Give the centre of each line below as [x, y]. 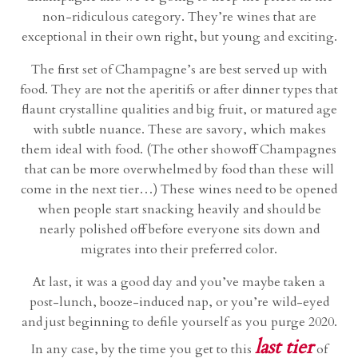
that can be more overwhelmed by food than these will [179, 170]
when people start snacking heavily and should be [179, 210]
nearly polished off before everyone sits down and [179, 230]
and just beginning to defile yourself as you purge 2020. [179, 322]
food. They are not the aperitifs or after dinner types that [179, 90]
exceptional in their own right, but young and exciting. [179, 37]
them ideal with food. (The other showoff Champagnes [179, 150]
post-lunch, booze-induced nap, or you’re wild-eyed [179, 302]
